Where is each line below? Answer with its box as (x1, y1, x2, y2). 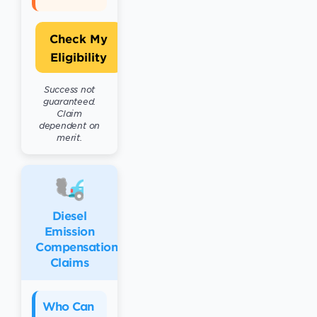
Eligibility (50, 50, 108, 64)
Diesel (52, 208, 87, 222)
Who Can (42, 299, 94, 313)
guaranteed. (42, 96, 96, 107)
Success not (43, 83, 96, 95)
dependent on (38, 120, 100, 131)
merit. (57, 132, 82, 143)
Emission (44, 224, 95, 238)
